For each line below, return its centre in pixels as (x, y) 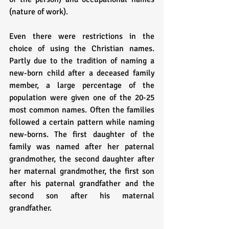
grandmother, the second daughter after (82, 159)
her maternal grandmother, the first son (82, 171)
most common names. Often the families (82, 110)
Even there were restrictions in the (82, 37)
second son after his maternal (82, 196)
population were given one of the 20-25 (82, 98)
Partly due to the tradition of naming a (82, 61)
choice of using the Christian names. (82, 49)
